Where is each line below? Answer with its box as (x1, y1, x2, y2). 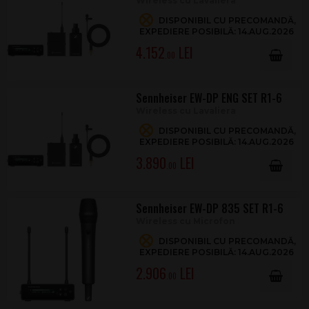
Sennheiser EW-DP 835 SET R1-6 (135, 200, 283, 217)
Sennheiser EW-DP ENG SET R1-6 (135, 90, 282, 106)
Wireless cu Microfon (135, 216, 235, 226)
